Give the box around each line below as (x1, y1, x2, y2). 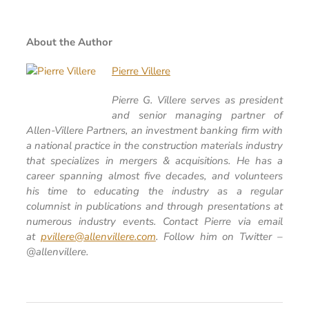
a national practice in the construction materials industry (26, 139, 283, 152)
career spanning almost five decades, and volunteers (26, 169, 283, 183)
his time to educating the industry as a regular (26, 184, 283, 198)
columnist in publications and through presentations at (26, 199, 283, 213)
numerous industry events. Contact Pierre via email (26, 215, 283, 228)
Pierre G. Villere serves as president (112, 93, 283, 107)
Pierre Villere (112, 64, 170, 78)
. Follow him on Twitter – (155, 230, 283, 243)
